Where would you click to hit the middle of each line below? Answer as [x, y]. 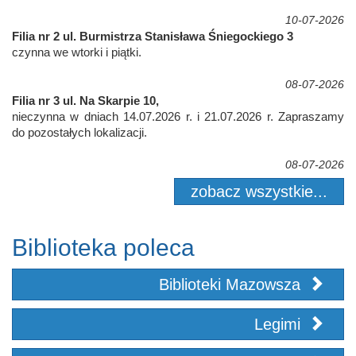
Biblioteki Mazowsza [232, 285]
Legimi [280, 325]
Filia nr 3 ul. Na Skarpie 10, [85, 101]
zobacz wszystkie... [259, 192]
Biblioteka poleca [103, 248]
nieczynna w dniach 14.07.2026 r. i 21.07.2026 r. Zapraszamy [178, 117]
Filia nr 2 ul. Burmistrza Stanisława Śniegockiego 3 [153, 37]
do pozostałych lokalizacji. [79, 133]
